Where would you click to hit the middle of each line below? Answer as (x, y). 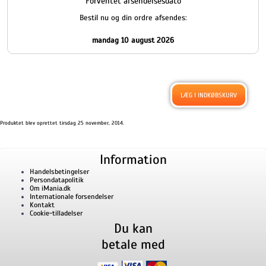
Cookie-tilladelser (56, 213)
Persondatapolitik (57, 180)
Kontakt (42, 205)
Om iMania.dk (50, 188)
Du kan (133, 228)
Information (133, 159)
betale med (133, 244)
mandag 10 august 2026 (133, 40)
